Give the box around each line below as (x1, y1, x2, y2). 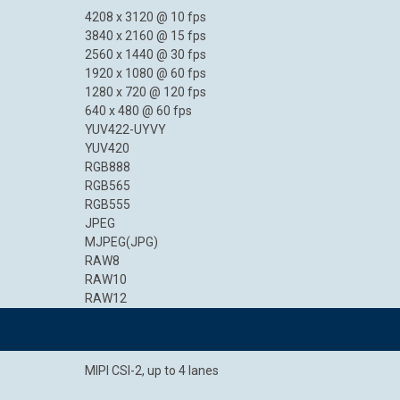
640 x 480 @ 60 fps (85, 104, 192, 118)
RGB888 (85, 160, 130, 174)
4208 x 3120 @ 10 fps (85, 10, 206, 24)
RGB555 (85, 197, 130, 212)
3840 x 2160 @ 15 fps (85, 29, 206, 43)
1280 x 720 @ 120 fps (85, 85, 206, 99)
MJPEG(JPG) (85, 235, 158, 249)
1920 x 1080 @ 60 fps (85, 66, 206, 80)
